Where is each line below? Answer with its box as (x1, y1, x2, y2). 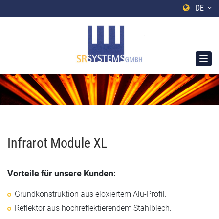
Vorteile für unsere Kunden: (7, 168, 116, 179)
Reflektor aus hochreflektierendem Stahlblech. (15, 203, 172, 213)
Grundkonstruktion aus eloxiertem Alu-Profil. (15, 189, 167, 199)
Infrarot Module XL (7, 135, 107, 152)
